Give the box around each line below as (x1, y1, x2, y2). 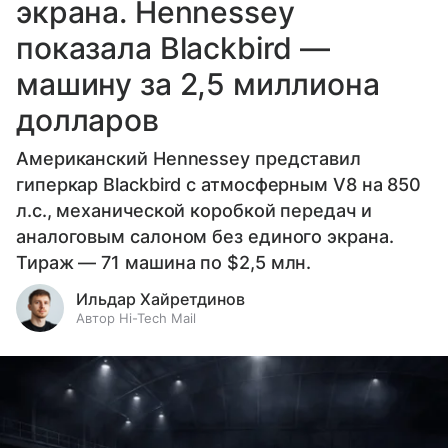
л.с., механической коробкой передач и (16, 199, 372, 221)
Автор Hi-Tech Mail (76, 309, 196, 326)
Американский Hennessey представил (16, 147, 362, 169)
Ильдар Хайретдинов (76, 288, 245, 309)
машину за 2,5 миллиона (16, 65, 380, 102)
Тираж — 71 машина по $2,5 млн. (16, 251, 312, 273)
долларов (16, 101, 159, 138)
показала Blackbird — (16, 29, 330, 66)
